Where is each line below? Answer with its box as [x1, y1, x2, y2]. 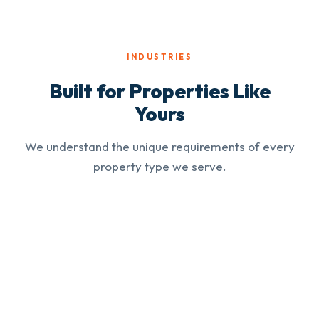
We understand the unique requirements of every [24, 138, 295, 154]
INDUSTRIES [127, 51, 192, 62]
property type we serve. [93, 158, 226, 174]
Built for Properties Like [48, 78, 271, 103]
